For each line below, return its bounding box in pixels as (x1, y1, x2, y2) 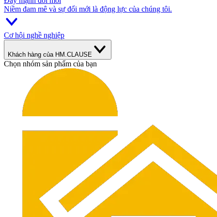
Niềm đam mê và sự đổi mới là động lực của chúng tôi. (4, 5, 172, 13)
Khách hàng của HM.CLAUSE (8, 51, 92, 58)
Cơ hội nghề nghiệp (4, 31, 64, 39)
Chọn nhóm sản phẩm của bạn (4, 60, 97, 68)
